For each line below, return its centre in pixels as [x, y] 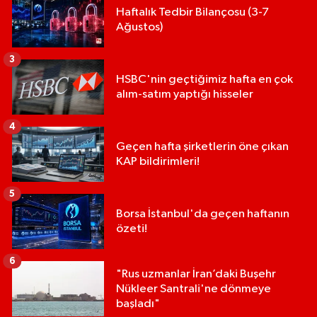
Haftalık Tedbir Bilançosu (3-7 [192, 13]
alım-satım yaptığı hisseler [185, 95]
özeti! [132, 229]
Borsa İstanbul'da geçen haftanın [203, 214]
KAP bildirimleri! [158, 162]
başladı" [138, 304]
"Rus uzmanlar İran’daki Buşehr [196, 274]
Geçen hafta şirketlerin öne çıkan [202, 147]
